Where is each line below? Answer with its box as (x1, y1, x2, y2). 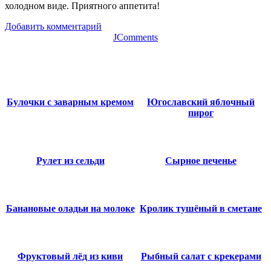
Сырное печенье (165, 155, 237, 166)
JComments (113, 31, 158, 42)
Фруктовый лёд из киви (18, 250, 123, 261)
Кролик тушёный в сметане (140, 203, 262, 214)
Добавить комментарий (5, 21, 102, 31)
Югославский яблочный (147, 96, 255, 107)
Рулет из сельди (36, 155, 105, 166)
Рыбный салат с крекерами (140, 250, 261, 261)
